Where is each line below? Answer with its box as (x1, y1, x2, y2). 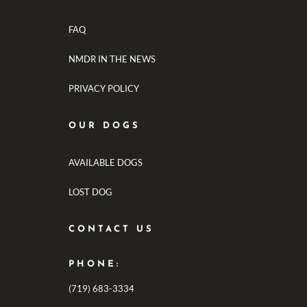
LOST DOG (69, 186, 112, 197)
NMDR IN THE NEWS (69, 53, 156, 64)
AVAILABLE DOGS (69, 156, 143, 168)
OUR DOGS (69, 121, 140, 130)
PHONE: (69, 259, 121, 269)
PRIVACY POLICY (69, 82, 139, 94)
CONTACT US (69, 224, 154, 234)
